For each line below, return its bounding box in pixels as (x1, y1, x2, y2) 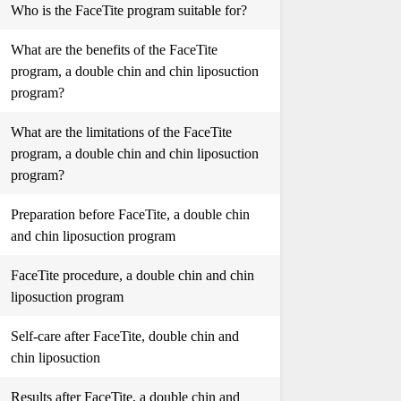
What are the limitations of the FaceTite (10, 124, 232, 140)
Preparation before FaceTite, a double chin (10, 207, 250, 222)
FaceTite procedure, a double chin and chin (10, 268, 254, 283)
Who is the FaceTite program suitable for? (10, 3, 247, 18)
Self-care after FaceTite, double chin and (10, 328, 239, 344)
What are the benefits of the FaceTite (10, 42, 218, 57)
